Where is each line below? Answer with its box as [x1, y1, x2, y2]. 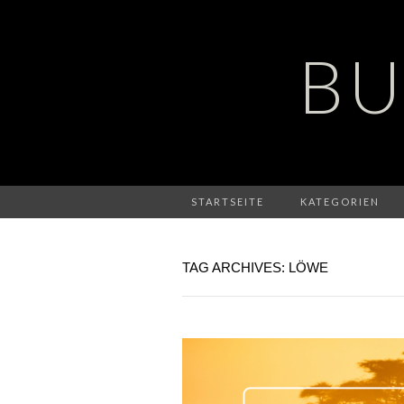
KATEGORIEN [300, 196, 380, 207]
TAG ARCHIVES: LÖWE [182, 260, 328, 275]
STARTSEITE [191, 196, 264, 207]
